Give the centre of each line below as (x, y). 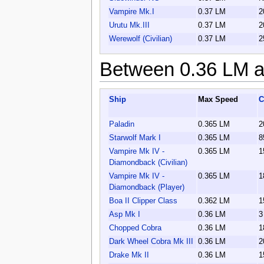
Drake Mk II (129, 255)
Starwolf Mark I (135, 138)
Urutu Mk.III (129, 25)
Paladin (121, 125)
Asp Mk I (124, 215)
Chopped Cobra (135, 228)
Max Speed (218, 100)
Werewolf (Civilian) (140, 39)
